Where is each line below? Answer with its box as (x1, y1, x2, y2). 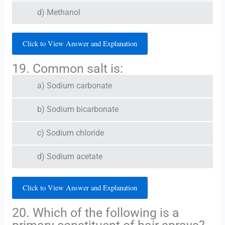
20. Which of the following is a (12, 205, 179, 220)
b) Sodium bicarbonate (37, 104, 119, 114)
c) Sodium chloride (37, 128, 104, 138)
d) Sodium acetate (37, 152, 102, 161)
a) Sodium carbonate (37, 81, 112, 90)
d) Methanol (37, 8, 80, 17)
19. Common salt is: (12, 61, 123, 76)
